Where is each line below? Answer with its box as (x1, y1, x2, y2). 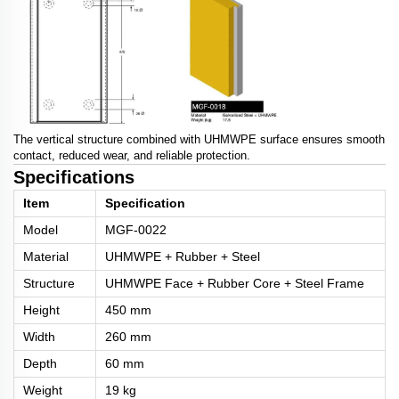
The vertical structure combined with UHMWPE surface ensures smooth (13, 133, 385, 147)
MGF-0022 (105, 223, 167, 238)
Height (23, 303, 60, 318)
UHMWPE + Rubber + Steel (105, 249, 260, 265)
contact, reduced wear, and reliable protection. (13, 149, 250, 163)
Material (23, 249, 69, 265)
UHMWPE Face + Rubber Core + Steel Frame (105, 276, 364, 291)
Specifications (13, 167, 134, 188)
